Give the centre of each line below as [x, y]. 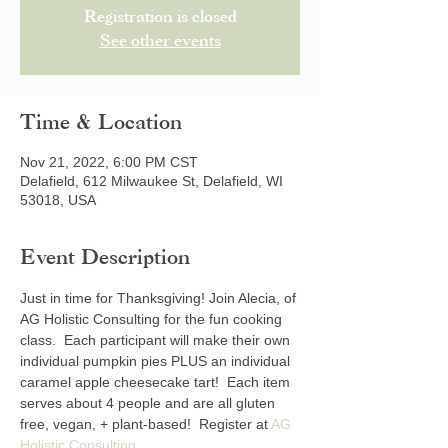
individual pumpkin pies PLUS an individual [157, 361]
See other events [160, 41]
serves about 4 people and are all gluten [149, 403]
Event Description [105, 258]
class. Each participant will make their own [157, 340]
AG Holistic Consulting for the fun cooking [153, 319]
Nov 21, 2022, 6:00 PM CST [109, 162]
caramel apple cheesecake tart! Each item [157, 382]
